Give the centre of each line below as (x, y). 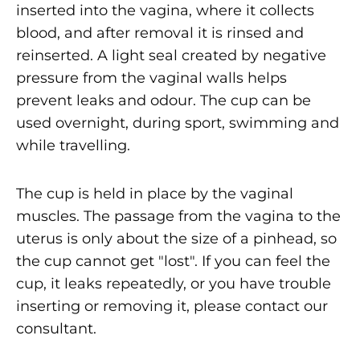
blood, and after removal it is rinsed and (160, 33)
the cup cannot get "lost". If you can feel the (173, 261)
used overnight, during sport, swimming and (178, 123)
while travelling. (73, 145)
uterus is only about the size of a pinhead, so (176, 238)
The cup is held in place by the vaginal (155, 193)
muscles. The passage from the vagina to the (178, 216)
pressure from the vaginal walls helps (151, 78)
